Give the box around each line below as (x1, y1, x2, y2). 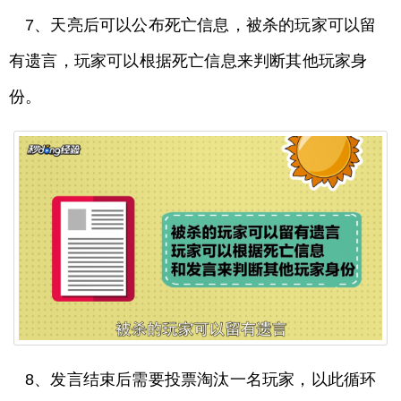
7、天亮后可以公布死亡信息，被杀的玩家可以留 (25, 15, 377, 34)
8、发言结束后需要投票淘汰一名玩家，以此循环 (25, 371, 377, 389)
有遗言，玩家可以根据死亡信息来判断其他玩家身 (9, 51, 368, 70)
